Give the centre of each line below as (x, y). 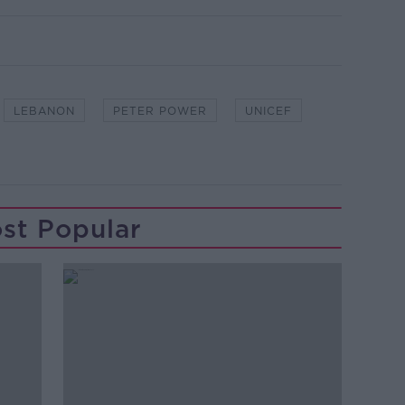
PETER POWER (160, 111)
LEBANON (44, 111)
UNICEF (268, 111)
